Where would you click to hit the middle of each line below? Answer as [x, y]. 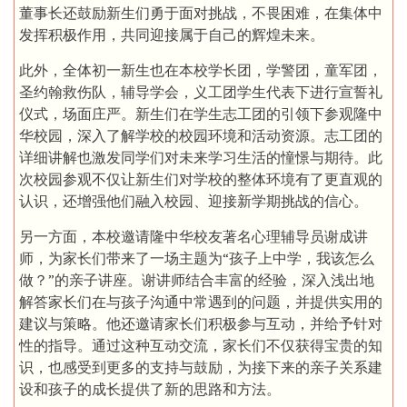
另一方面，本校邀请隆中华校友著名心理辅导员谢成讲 [194, 237]
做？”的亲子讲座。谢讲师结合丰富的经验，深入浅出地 [197, 280]
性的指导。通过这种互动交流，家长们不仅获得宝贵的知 [201, 346]
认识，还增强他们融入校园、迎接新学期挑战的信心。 [194, 201]
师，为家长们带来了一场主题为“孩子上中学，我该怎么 [197, 258]
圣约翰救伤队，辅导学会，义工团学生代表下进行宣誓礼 [201, 92]
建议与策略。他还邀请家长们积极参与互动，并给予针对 [201, 324]
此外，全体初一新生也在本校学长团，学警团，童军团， [201, 70]
